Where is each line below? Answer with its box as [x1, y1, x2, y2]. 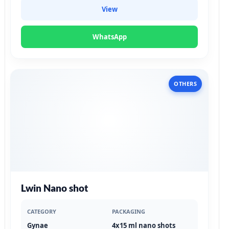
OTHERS [174, 79, 197, 87]
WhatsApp [92, 32, 127, 41]
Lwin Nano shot [21, 181, 88, 194]
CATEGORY [27, 207, 56, 215]
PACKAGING [112, 207, 145, 215]
